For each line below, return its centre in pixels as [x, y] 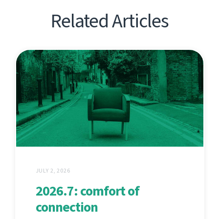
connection [66, 207]
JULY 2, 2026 [53, 170]
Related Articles [109, 21]
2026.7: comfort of [87, 191]
